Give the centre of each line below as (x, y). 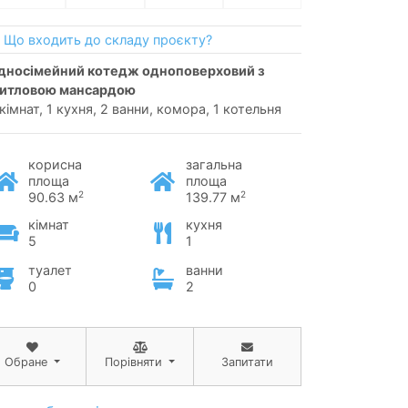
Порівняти (133, 362)
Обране (25, 362)
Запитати (247, 362)
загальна (214, 164)
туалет (50, 270)
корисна (55, 164)
